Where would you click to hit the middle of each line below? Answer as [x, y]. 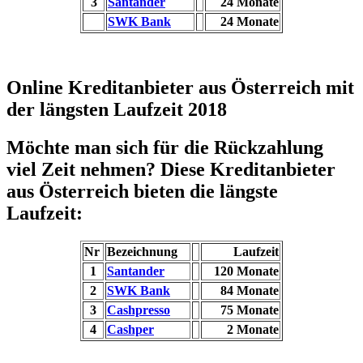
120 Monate [246, 271]
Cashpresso [139, 310]
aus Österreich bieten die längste [142, 192]
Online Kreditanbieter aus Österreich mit [180, 88]
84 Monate [250, 290]
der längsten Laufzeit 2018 [117, 110]
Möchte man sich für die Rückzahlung [165, 148]
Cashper [130, 329]
